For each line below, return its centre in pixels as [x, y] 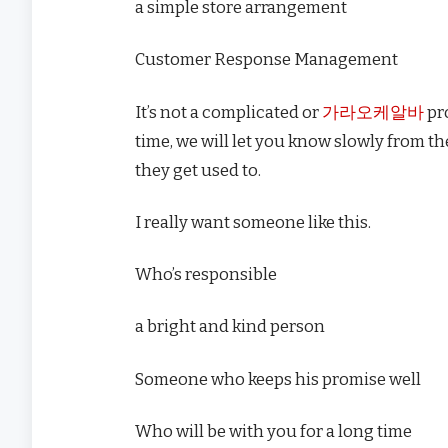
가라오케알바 [373, 111]
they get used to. [198, 169]
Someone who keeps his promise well [278, 378]
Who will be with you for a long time [273, 430]
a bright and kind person [230, 326]
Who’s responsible [206, 274]
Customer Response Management [266, 59]
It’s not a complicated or [228, 111]
